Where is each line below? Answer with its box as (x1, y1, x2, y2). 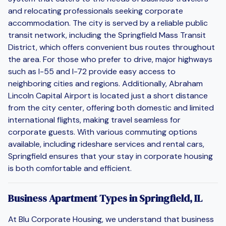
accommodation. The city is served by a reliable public (8, 17, 208, 28)
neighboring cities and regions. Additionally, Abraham (8, 78, 203, 89)
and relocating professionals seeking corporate (8, 5, 183, 16)
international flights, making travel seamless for (8, 114, 181, 125)
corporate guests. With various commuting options (8, 126, 197, 137)
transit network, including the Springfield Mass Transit (8, 29, 206, 40)
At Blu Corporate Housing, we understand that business (8, 213, 214, 224)
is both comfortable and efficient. (8, 162, 132, 174)
